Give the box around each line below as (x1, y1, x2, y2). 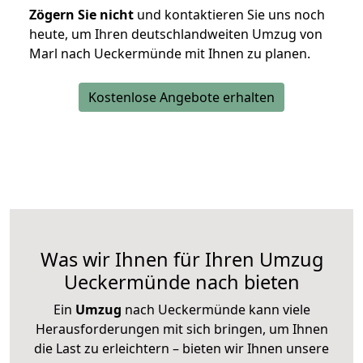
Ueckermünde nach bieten (63, 269, 300, 296)
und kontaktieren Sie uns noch (134, 6, 325, 24)
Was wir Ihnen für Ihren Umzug (40, 246, 323, 273)
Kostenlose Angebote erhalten (88, 88, 275, 107)
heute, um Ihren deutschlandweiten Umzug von (29, 25, 322, 44)
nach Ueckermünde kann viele (121, 301, 310, 319)
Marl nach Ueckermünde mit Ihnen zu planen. (29, 45, 310, 63)
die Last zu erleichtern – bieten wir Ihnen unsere (34, 340, 329, 358)
